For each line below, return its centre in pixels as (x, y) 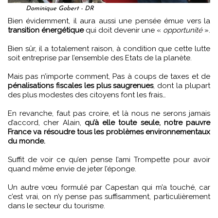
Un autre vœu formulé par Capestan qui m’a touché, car (109, 187)
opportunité (183, 30)
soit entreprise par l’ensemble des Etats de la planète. (100, 58)
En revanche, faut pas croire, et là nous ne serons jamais (109, 113)
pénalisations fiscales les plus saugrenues (81, 86)
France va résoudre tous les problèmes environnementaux (109, 132)
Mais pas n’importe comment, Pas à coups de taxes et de (109, 76)
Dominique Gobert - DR (60, 9)
